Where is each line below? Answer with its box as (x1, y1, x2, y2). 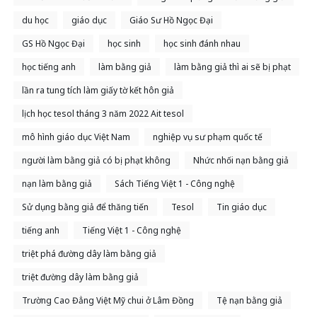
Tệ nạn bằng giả (217, 294, 282, 307)
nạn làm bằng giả (22, 178, 92, 190)
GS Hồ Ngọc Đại (22, 38, 85, 50)
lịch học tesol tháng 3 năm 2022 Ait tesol (22, 108, 184, 120)
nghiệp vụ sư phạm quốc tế (153, 131, 263, 144)
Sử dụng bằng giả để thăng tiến (22, 201, 149, 214)
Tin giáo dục (217, 201, 267, 214)
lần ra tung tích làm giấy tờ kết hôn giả (22, 84, 174, 97)
